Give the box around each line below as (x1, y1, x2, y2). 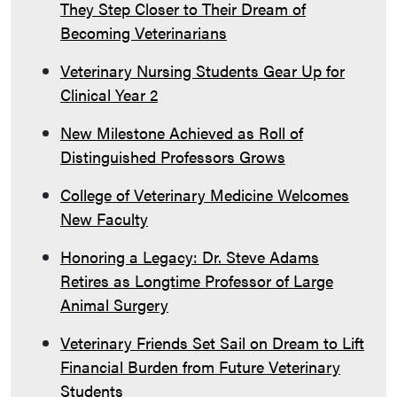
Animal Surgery (60, 292, 168, 315)
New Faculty (60, 206, 148, 230)
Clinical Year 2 (60, 82, 158, 105)
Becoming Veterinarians (60, 20, 227, 43)
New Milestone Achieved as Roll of (60, 121, 303, 144)
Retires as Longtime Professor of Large (60, 269, 333, 292)
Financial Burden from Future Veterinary (60, 354, 340, 378)
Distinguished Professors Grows (60, 144, 285, 167)
